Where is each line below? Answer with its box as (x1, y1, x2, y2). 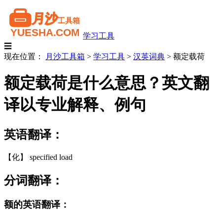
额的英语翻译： (4, 199, 70, 210)
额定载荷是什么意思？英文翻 (4, 74, 209, 92)
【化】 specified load (4, 152, 73, 161)
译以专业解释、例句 (4, 96, 146, 114)
